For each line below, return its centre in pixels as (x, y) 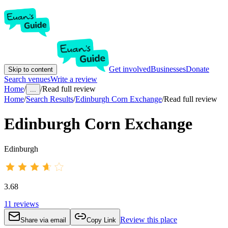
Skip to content (31, 69)
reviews (26, 204)
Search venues (27, 79)
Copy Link (101, 220)
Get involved (130, 69)
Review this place (149, 219)
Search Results (50, 99)
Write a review (74, 79)
